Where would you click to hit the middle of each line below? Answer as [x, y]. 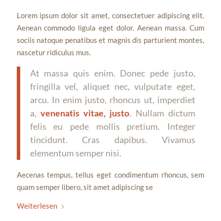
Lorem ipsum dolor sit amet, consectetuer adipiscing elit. [110, 16]
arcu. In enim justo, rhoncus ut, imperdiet [112, 99]
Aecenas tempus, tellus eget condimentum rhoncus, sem [110, 175]
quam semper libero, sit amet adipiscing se [85, 187]
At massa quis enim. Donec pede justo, [112, 73]
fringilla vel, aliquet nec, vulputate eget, [112, 86]
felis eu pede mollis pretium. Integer [112, 126]
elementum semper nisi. [75, 153]
